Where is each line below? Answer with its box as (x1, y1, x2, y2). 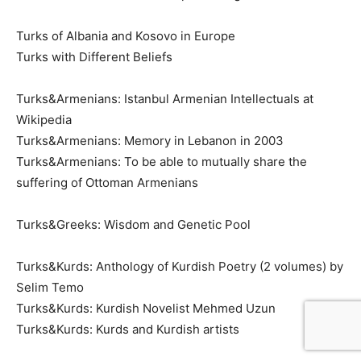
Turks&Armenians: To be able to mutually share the (16, 153, 307, 169)
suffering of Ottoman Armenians (16, 174, 198, 190)
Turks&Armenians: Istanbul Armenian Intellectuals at (16, 90, 313, 106)
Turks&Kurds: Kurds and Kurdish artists (16, 321, 239, 337)
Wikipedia (16, 111, 72, 127)
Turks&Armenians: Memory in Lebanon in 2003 (16, 132, 284, 148)
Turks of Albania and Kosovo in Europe (16, 27, 235, 44)
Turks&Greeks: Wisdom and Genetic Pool (16, 216, 251, 232)
